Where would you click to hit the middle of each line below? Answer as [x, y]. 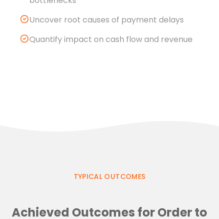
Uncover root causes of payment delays [107, 20]
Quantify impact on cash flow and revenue [111, 40]
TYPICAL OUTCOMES [109, 177]
